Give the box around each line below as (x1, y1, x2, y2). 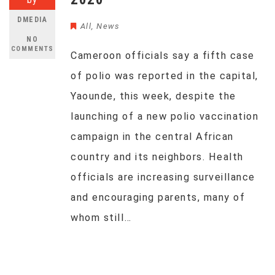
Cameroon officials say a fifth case (71, 50, 255, 61)
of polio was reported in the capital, (71, 70, 258, 82)
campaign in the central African (71, 131, 234, 142)
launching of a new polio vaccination (71, 110, 258, 122)
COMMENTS (10, 45, 54, 53)
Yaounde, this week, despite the (71, 90, 236, 102)
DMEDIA (17, 15, 47, 24)
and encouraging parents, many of (71, 192, 245, 203)
